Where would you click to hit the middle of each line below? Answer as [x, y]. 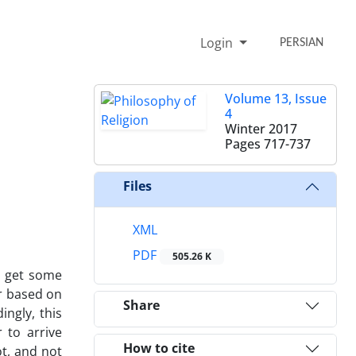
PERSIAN [302, 43]
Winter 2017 [261, 128]
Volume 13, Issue [276, 98]
